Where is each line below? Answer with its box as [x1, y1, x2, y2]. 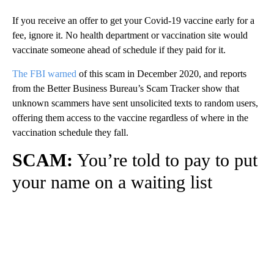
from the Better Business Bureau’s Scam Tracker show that [12, 83, 239, 94]
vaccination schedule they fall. [12, 127, 128, 138]
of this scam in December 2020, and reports [76, 68, 246, 79]
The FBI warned [12, 68, 76, 79]
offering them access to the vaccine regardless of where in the [12, 112, 248, 123]
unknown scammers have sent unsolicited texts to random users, [12, 97, 258, 108]
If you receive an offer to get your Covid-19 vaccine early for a [12, 15, 254, 26]
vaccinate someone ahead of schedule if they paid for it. [12, 44, 226, 55]
